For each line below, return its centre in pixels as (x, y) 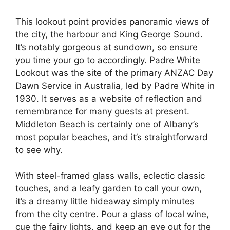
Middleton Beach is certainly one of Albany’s (107, 124)
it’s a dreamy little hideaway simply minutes (105, 201)
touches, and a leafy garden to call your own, (109, 188)
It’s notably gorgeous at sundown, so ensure (107, 47)
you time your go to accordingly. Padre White (108, 60)
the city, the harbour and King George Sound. (109, 34)
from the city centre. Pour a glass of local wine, (112, 214)
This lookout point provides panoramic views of (112, 21)
